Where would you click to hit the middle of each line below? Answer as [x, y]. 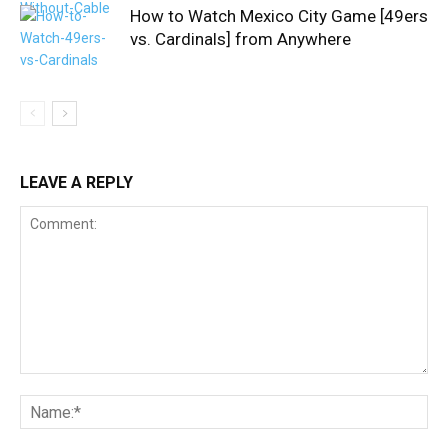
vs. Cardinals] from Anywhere [240, 39]
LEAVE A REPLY [76, 183]
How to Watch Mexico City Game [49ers [279, 16]
